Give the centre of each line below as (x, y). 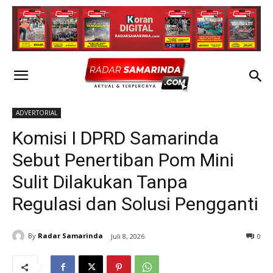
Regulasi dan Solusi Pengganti (135, 204)
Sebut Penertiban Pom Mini (123, 160)
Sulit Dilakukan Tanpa (100, 182)
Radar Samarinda (70, 236)
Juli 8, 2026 (128, 236)
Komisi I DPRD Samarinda (115, 138)
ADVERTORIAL (37, 112)
